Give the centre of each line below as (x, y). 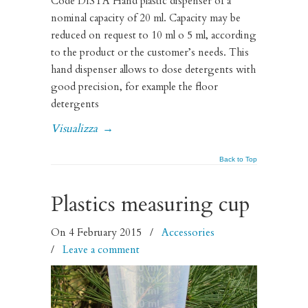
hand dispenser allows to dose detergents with (153, 69)
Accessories (188, 233)
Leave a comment (101, 250)
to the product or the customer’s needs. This (150, 52)
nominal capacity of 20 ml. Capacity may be (146, 18)
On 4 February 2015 (98, 233)
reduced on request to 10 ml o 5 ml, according (154, 35)
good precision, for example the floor (134, 87)
